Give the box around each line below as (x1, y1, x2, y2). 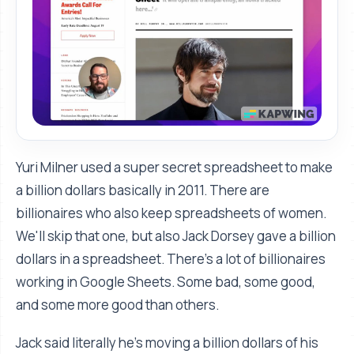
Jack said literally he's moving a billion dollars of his (16, 333, 318, 352)
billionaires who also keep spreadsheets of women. (16, 203, 326, 222)
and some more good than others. (16, 295, 219, 314)
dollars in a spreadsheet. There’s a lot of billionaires (16, 249, 326, 268)
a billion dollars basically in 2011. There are (16, 180, 269, 199)
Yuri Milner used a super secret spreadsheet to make (16, 157, 333, 176)
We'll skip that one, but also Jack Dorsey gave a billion (16, 226, 336, 245)
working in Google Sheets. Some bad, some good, (16, 272, 315, 291)
